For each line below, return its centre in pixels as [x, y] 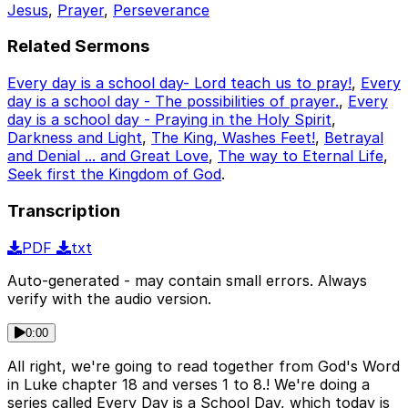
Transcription [64, 210]
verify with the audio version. [109, 298]
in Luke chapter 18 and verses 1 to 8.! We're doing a [189, 384]
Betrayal [354, 138]
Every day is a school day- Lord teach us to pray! [179, 83]
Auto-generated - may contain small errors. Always [187, 280]
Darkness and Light [75, 138]
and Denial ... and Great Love [108, 156]
